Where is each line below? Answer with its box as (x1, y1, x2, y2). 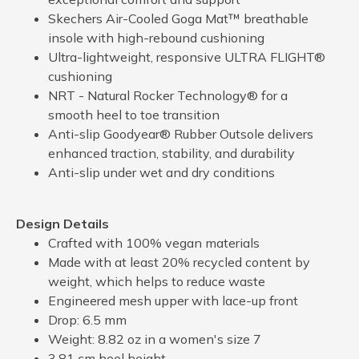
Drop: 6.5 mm (48, 311, 127, 328)
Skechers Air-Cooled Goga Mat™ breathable (48, 10, 309, 26)
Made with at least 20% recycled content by (48, 253, 310, 270)
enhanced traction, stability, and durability (48, 144, 295, 161)
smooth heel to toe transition (48, 106, 220, 123)
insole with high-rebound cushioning (48, 29, 264, 46)
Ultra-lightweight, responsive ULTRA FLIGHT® (48, 48, 325, 65)
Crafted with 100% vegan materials (48, 234, 260, 251)
